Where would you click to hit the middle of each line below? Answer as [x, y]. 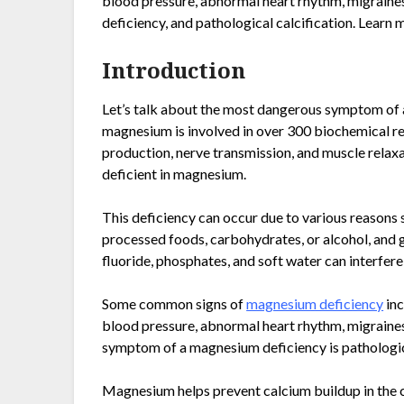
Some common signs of [174, 303]
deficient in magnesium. [174, 173]
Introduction [174, 69]
